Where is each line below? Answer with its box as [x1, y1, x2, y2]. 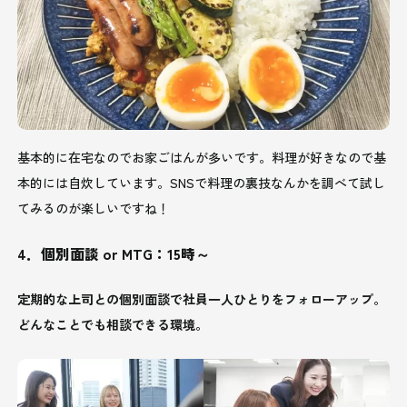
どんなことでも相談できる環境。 [17, 314, 209, 333]
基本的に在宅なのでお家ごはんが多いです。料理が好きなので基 [17, 147, 387, 166]
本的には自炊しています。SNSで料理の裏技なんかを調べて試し [17, 173, 386, 192]
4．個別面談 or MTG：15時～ [17, 242, 211, 264]
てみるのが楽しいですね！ [17, 198, 171, 217]
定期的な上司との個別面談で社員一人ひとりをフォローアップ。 [17, 289, 387, 308]
